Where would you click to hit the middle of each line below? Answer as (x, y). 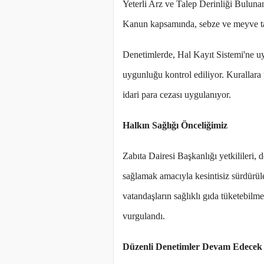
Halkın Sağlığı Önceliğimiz (175, 126)
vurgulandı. (144, 216)
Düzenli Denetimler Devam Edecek (192, 247)
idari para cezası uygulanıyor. (177, 95)
